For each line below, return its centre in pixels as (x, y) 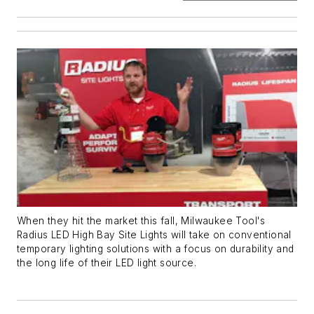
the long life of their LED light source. (107, 262)
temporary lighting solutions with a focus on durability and (156, 248)
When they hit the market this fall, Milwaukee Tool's (141, 220)
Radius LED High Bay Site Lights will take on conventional (154, 234)
